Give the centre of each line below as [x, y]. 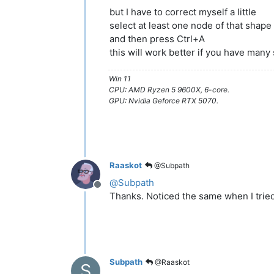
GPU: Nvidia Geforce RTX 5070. [164, 100]
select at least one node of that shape [191, 25]
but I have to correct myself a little [183, 12]
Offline [112, 191]
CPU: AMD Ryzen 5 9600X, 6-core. [169, 89]
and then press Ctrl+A [157, 39]
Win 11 [120, 78]
